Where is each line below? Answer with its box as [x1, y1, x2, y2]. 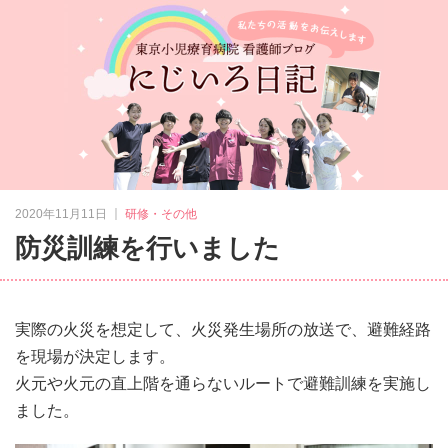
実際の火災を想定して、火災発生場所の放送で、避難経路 [15, 321, 431, 338]
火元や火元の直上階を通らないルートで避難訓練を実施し [15, 375, 431, 392]
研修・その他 [125, 207, 197, 221]
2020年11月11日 [15, 207, 107, 221]
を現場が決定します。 [15, 348, 175, 365]
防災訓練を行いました [15, 233, 280, 263]
